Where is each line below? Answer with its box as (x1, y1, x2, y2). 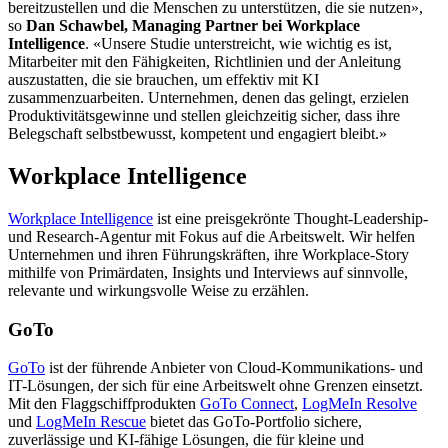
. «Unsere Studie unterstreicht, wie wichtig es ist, (85, 35, 392, 53)
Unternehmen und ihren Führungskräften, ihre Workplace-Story (8, 245, 409, 263)
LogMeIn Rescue (36, 413, 146, 431)
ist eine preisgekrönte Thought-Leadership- (153, 209, 428, 227)
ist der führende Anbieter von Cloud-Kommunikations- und (45, 359, 423, 377)
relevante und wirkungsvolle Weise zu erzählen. (8, 281, 309, 299)
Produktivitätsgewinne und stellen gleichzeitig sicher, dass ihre (8, 107, 400, 125)
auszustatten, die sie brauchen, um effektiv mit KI (8, 71, 319, 89)
